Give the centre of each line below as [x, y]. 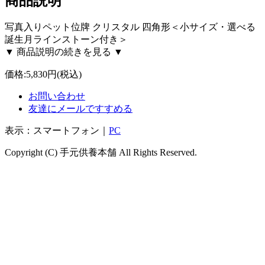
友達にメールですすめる [80, 109]
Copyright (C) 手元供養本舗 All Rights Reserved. [101, 153]
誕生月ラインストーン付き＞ [66, 40]
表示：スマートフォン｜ [57, 131]
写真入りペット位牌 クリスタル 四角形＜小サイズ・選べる [130, 27]
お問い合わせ [57, 96]
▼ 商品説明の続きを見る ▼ [64, 52]
